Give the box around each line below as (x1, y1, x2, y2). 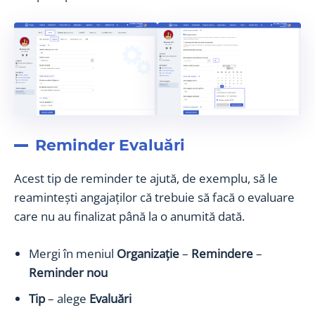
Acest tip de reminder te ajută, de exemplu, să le (14, 169, 278, 186)
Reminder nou (29, 264, 108, 281)
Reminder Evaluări (35, 135, 185, 155)
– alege (45, 290, 89, 307)
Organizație (117, 245, 182, 262)
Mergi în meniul (29, 245, 117, 262)
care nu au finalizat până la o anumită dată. (14, 207, 245, 224)
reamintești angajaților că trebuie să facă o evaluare (14, 188, 295, 205)
